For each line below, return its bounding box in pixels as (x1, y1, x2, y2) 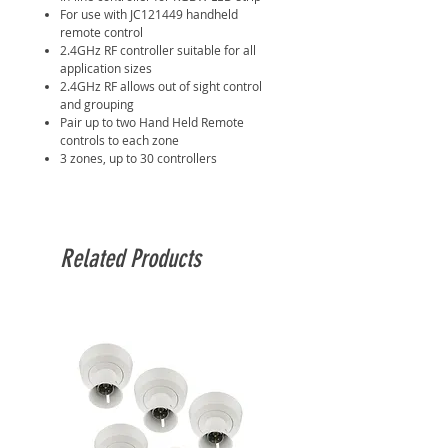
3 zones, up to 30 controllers (60, 150, 217, 166)
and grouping (60, 96, 134, 112)
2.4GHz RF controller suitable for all (60, 42, 256, 58)
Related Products (60, 244, 201, 273)
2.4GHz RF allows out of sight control (60, 78, 262, 94)
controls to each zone (60, 132, 179, 148)
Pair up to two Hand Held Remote (60, 114, 244, 130)
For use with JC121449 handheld (60, 6, 238, 22)
